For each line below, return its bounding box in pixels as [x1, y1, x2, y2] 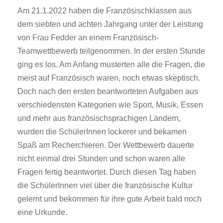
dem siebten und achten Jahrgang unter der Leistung [17, 20, 203, 29]
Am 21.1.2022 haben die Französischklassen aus [17, 6, 192, 15]
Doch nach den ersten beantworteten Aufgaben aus [17, 87, 198, 96]
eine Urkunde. [17, 208, 67, 217]
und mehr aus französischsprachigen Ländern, [17, 114, 181, 123]
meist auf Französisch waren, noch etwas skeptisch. [17, 74, 200, 83]
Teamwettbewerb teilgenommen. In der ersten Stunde [17, 47, 205, 56]
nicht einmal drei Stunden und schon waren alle [17, 154, 185, 163]
